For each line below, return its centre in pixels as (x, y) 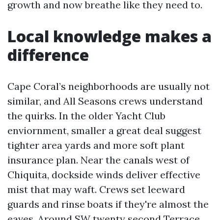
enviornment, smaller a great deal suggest (104, 130)
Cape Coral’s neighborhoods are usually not (109, 86)
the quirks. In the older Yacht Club (86, 116)
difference (48, 55)
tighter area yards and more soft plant (96, 145)
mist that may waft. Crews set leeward (96, 189)
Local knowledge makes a (110, 36)
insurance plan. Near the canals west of (98, 160)
